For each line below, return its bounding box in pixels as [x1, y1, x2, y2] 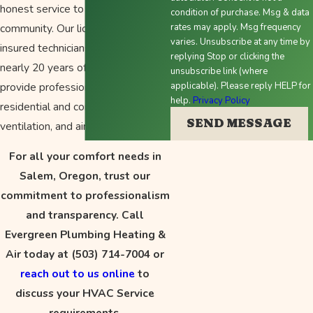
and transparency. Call [26, 208, 145, 223]
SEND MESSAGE [187, 115, 292, 130]
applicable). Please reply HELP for [170, 80, 311, 93]
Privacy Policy [192, 94, 250, 108]
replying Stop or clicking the [170, 50, 284, 64]
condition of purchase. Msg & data [170, 6, 310, 20]
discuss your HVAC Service [15, 286, 155, 301]
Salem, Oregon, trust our [20, 168, 151, 184]
